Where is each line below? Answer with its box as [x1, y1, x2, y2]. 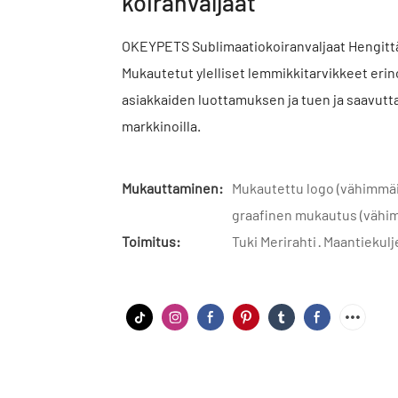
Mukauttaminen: [122, 179, 223, 196]
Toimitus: [122, 232, 180, 250]
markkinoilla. [122, 116, 201, 134]
